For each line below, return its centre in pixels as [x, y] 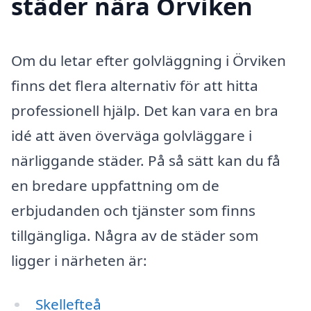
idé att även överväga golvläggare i [132, 135]
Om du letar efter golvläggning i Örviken [149, 60]
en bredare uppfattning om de [115, 185]
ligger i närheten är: [79, 260]
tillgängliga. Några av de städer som [135, 235]
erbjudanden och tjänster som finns [133, 210]
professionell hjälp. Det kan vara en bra [145, 110]
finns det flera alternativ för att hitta [135, 85]
